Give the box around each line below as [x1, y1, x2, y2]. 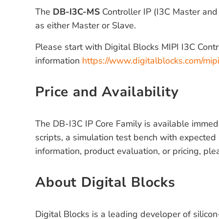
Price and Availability [35, 82, 179, 101]
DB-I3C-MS [53, 5, 100, 18]
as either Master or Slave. [35, 19, 136, 31]
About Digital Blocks [35, 173, 175, 192]
